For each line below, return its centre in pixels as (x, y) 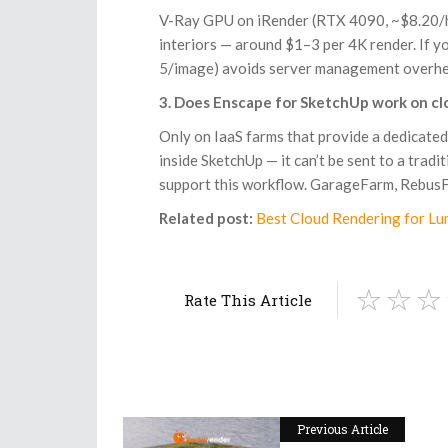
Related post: (206, 218)
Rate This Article (248, 300)
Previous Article (342, 429)
